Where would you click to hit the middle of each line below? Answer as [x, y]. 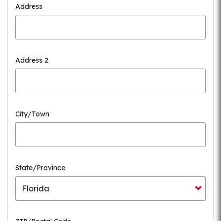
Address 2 [32, 60]
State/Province [40, 168]
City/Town [32, 114]
